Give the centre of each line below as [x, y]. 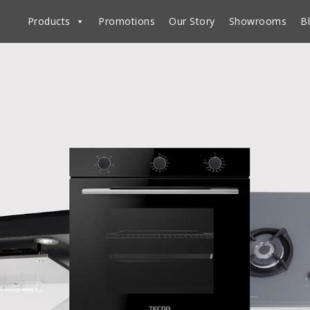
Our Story [192, 21]
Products [49, 21]
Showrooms [257, 21]
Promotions [127, 21]
